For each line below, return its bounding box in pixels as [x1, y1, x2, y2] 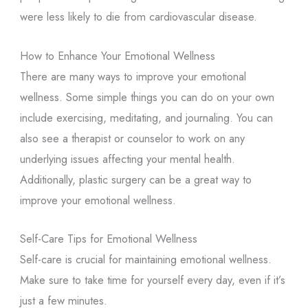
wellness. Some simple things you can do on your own [19, 88, 274, 105]
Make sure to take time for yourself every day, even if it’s [19, 271, 285, 288]
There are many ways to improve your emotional [19, 67, 246, 85]
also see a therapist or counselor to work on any [19, 129, 245, 146]
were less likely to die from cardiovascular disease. [19, 8, 257, 25]
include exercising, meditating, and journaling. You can [19, 109, 273, 126]
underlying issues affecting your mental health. [19, 150, 235, 167]
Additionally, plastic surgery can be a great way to [19, 170, 252, 188]
